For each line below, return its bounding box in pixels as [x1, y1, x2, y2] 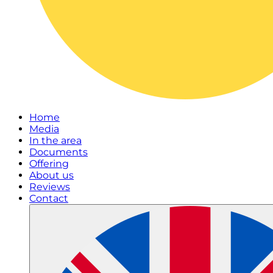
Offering [29, 158, 69, 170]
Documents [29, 146, 88, 158]
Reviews [29, 181, 70, 193]
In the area [29, 135, 82, 147]
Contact [29, 193, 68, 205]
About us [29, 169, 74, 182]
